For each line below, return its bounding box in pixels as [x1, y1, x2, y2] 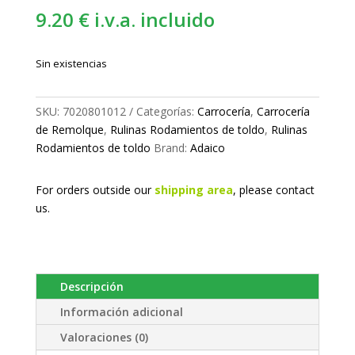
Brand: [153, 140, 187, 155]
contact [275, 182, 315, 197]
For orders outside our [35, 182, 151, 197]
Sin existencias [41, 56, 107, 71]
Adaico [189, 140, 225, 155]
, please [232, 182, 276, 197]
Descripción [59, 279, 124, 294]
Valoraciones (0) [59, 330, 148, 345]
